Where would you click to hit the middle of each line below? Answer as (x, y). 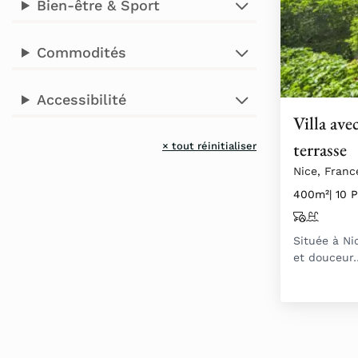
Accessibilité (82, 99)
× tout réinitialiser (209, 146)
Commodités (82, 52)
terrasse (320, 150)
